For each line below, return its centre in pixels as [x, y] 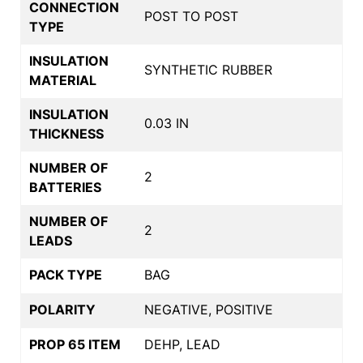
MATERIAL [63, 80]
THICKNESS [66, 133]
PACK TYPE [66, 274]
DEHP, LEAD [182, 344]
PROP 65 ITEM [75, 344]
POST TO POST [191, 16]
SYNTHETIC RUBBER [208, 69]
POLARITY [62, 309]
